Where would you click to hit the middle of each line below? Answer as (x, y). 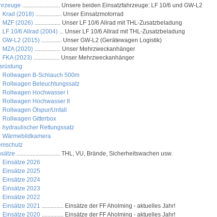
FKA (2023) (17, 58)
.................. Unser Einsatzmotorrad (79, 14)
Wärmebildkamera (27, 136)
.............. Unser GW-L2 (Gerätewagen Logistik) (101, 40)
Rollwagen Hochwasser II (36, 101)
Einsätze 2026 (22, 162)
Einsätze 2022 (22, 197)
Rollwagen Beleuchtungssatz (41, 84)
